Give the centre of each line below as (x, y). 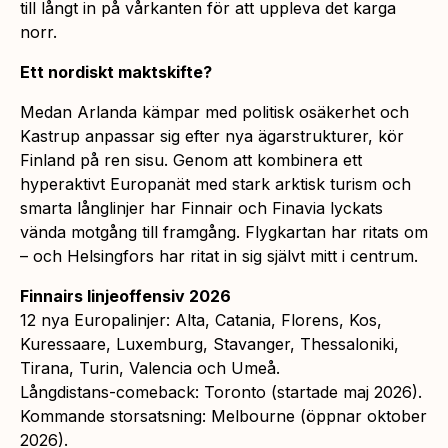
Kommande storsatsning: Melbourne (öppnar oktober (223, 415)
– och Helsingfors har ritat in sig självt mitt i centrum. (219, 255)
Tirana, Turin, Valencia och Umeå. (150, 367)
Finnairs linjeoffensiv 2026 (125, 295)
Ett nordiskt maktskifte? (116, 71)
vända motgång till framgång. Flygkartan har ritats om (224, 231)
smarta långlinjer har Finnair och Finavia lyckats (201, 207)
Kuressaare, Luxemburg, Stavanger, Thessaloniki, (209, 343)
